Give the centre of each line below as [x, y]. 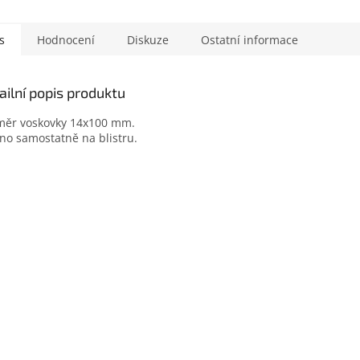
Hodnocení [66, 39]
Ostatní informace [250, 39]
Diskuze [148, 39]
